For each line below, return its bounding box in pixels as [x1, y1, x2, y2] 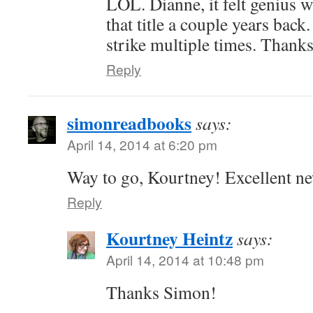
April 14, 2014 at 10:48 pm [106, 250, 264, 269]
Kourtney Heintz [106, 225, 233, 252]
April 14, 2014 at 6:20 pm [67, 135, 217, 154]
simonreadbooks [67, 110, 191, 136]
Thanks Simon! [106, 280, 217, 304]
